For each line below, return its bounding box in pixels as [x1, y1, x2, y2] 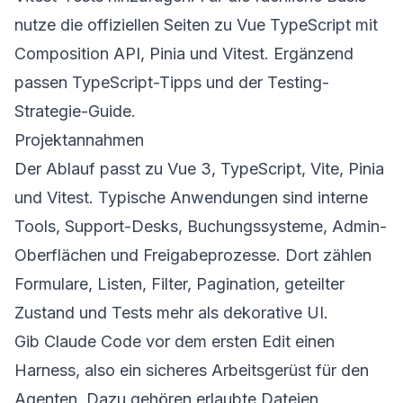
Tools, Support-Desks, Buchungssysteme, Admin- [14, 216, 387, 236]
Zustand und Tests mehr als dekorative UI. [14, 302, 328, 322]
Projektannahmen [14, 130, 144, 149]
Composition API [14, 43, 140, 63]
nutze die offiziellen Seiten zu [14, 14, 237, 34]
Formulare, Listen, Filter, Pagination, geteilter [14, 273, 345, 293]
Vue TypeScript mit [237, 14, 378, 34]
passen [14, 72, 72, 92]
